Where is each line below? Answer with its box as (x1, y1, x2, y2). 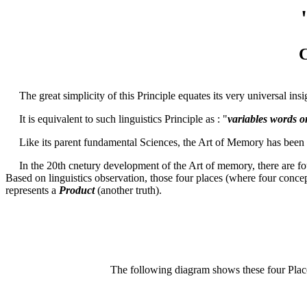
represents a (5, 184, 59, 197)
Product (59, 184, 95, 197)
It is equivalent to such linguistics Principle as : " (19, 113, 228, 125)
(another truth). (95, 184, 162, 197)
